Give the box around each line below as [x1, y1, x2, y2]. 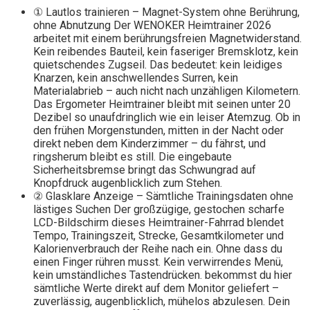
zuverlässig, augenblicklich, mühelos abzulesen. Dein [33, 295, 290, 309]
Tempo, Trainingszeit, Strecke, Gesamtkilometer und [33, 229, 284, 243]
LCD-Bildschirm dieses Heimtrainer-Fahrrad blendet [33, 216, 284, 230]
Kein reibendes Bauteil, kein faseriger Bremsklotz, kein [33, 45, 298, 59]
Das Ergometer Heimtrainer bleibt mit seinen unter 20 [33, 98, 291, 111]
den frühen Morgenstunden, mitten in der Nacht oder [33, 124, 284, 138]
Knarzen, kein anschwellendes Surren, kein [33, 71, 238, 85]
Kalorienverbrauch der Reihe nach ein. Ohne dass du [33, 242, 282, 256]
